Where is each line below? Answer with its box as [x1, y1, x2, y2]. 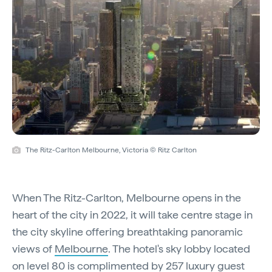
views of [12, 242, 55, 255]
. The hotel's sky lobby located [108, 242, 250, 255]
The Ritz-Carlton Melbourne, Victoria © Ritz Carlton [25, 145, 197, 154]
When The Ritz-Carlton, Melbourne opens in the [12, 191, 241, 204]
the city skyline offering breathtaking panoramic [12, 225, 243, 238]
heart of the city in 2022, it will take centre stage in [12, 208, 253, 221]
